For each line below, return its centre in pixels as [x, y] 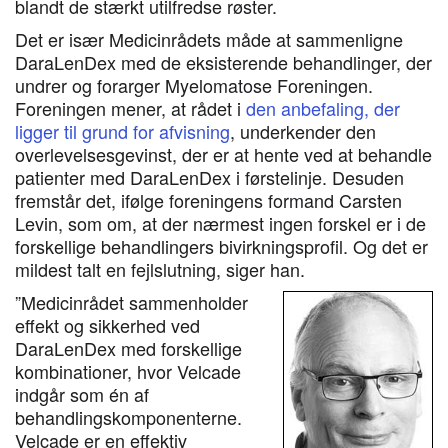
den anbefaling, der [323, 108]
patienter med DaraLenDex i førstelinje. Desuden [209, 177]
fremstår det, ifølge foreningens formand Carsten [208, 200]
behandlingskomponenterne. [128, 417]
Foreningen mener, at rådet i [130, 108]
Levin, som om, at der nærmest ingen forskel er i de [220, 223]
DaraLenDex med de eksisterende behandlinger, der [223, 62]
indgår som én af [82, 394]
